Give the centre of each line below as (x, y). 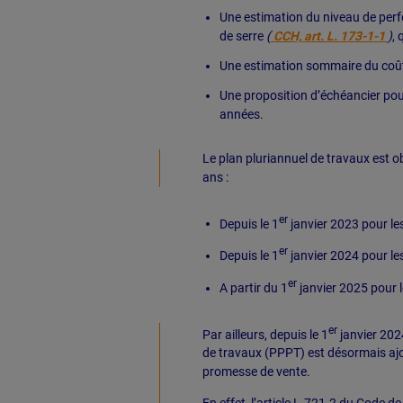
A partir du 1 (253, 287)
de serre (242, 36)
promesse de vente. (256, 372)
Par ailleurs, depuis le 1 (265, 334)
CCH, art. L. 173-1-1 (329, 36)
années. (241, 114)
